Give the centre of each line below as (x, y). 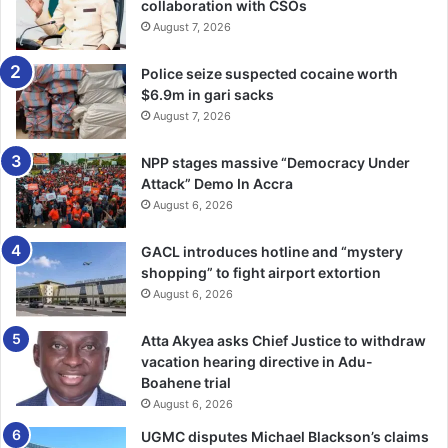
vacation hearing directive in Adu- (257, 361)
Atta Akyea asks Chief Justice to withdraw (283, 340)
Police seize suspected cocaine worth (269, 73)
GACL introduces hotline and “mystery (272, 251)
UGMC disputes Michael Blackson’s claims (285, 436)
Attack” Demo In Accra (217, 183)
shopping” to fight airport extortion (261, 272)
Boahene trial (186, 382)
